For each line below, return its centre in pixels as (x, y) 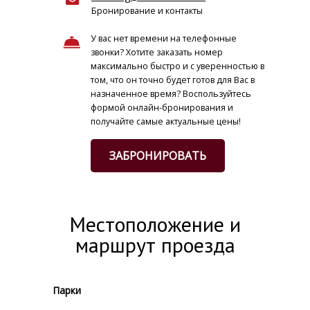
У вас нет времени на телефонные (164, 38)
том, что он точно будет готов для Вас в (173, 80)
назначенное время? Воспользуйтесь (171, 94)
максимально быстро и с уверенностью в (177, 66)
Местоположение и (155, 224)
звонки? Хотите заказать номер (157, 52)
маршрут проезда (155, 245)
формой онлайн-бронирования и (162, 108)
